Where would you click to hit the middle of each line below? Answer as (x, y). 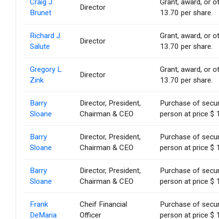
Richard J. (46, 36)
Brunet (41, 13)
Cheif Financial (103, 205)
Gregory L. (46, 70)
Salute (40, 47)
